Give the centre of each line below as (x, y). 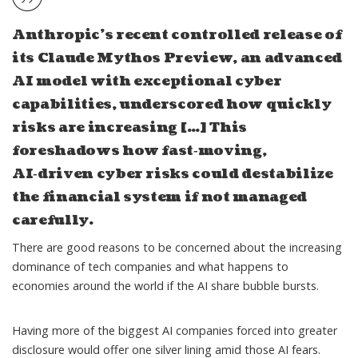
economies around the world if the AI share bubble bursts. (165, 285)
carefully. (53, 220)
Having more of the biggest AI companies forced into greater (175, 330)
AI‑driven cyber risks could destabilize (173, 173)
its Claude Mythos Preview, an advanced (177, 58)
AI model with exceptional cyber (147, 81)
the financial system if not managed (159, 197)
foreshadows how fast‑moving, (139, 150)
